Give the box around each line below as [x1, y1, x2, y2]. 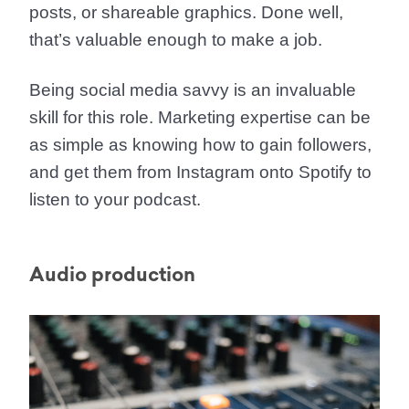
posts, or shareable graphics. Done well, [29, 3, 343, 22]
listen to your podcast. [29, 190, 201, 209]
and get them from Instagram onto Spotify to [29, 163, 372, 182]
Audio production [29, 263, 195, 286]
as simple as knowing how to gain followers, [29, 135, 372, 154]
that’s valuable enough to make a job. [29, 30, 322, 49]
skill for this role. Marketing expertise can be [29, 108, 371, 127]
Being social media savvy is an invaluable [29, 80, 356, 100]
